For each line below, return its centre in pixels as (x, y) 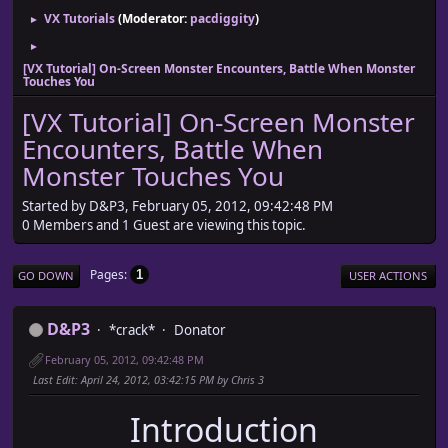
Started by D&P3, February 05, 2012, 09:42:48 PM (177, 205)
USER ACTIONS (388, 275)
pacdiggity (222, 18)
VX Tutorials (79, 18)
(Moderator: (154, 18)
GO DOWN (46, 275)
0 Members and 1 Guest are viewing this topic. (164, 224)
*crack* (132, 329)
